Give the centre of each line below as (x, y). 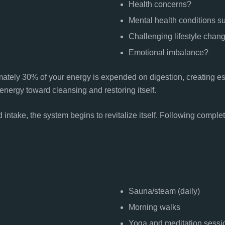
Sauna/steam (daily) (164, 191)
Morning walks (154, 207)
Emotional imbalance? (168, 52)
